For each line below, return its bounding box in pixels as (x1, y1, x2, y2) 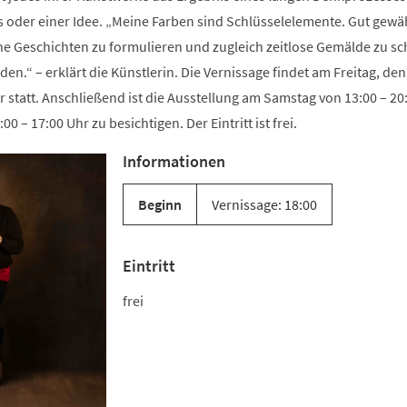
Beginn (138, 195, 182, 213)
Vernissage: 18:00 (212, 195, 317, 213)
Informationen (123, 151, 225, 172)
